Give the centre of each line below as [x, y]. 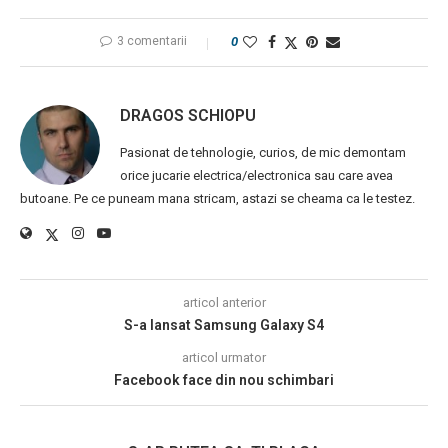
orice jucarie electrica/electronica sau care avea [256, 176]
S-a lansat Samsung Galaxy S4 [224, 325]
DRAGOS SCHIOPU [188, 116]
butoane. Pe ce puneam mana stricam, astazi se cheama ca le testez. [217, 199]
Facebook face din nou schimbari [224, 380]
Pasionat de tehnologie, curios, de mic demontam [263, 153]
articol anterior [224, 303]
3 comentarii [152, 41]
